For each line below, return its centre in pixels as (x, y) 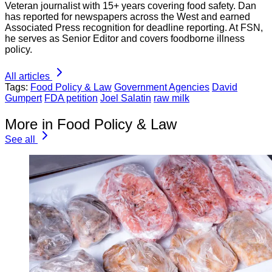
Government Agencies (162, 87)
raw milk (172, 98)
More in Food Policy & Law (91, 124)
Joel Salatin (126, 98)
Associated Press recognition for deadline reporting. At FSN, (134, 28)
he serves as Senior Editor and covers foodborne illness (125, 39)
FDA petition (71, 98)
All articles (27, 76)
